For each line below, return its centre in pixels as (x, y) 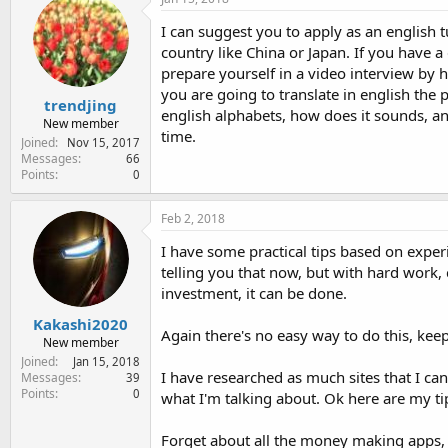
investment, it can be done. (254, 292)
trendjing (80, 104)
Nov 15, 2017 (103, 142)
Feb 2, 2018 (193, 218)
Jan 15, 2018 (106, 361)
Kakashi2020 (80, 324)
